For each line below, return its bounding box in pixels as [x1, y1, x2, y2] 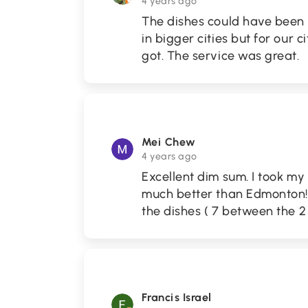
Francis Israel [142, 291, 212, 304]
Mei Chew [142, 135, 196, 148]
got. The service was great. [142, 48, 300, 63]
